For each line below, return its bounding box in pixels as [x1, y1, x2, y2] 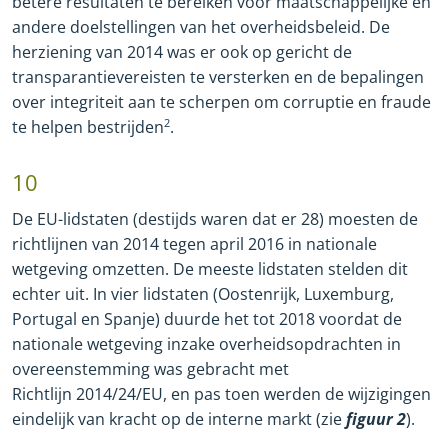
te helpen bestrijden [12, 116, 164, 139]
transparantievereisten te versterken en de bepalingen [12, 66, 424, 89]
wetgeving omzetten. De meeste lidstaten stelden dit [12, 258, 408, 281]
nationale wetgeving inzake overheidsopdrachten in [12, 333, 401, 356]
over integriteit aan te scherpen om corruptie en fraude [12, 91, 431, 114]
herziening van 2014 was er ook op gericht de [12, 41, 352, 64]
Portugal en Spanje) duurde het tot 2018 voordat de [12, 308, 402, 331]
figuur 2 [346, 408, 406, 431]
